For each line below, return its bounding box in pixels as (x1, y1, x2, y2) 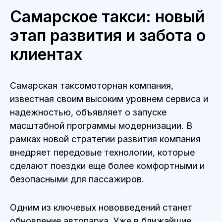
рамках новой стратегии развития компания (10, 134, 201, 144)
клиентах (10, 45, 83, 64)
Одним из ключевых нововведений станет (10, 202, 192, 213)
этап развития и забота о (10, 26, 206, 45)
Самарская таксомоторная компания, (10, 80, 173, 91)
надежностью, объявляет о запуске (10, 107, 166, 117)
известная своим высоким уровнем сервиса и (10, 94, 208, 104)
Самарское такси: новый (10, 7, 205, 26)
